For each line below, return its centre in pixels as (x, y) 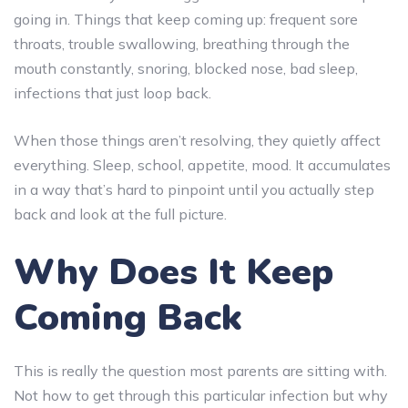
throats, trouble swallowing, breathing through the (182, 43)
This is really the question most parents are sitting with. (200, 370)
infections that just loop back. (112, 92)
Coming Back (128, 317)
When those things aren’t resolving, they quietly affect (197, 140)
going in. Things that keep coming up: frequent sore (186, 19)
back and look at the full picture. (120, 214)
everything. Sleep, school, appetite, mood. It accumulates (202, 164)
